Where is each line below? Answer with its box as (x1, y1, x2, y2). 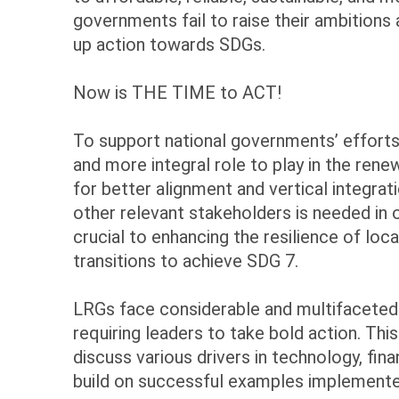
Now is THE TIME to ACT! (73, 82, 286, 103)
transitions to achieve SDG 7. (73, 250, 307, 272)
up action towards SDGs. (73, 34, 265, 55)
